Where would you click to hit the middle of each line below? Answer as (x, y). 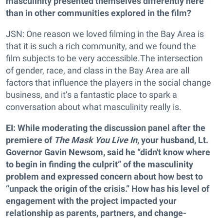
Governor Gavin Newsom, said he (72, 152)
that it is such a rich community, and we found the (101, 46)
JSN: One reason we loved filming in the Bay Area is (105, 34)
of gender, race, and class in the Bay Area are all (98, 70)
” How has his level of (168, 189)
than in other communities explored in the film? (99, 13)
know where (186, 152)
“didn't (149, 152)
